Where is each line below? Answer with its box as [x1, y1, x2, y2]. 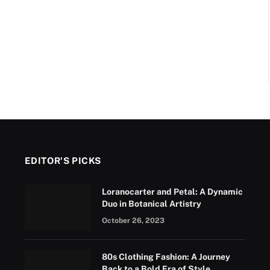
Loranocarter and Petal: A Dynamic [101, 187, 243, 196]
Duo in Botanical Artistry [101, 199, 201, 209]
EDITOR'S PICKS [24, 155, 102, 166]
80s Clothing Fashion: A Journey [101, 252, 230, 262]
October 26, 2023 [101, 216, 165, 225]
